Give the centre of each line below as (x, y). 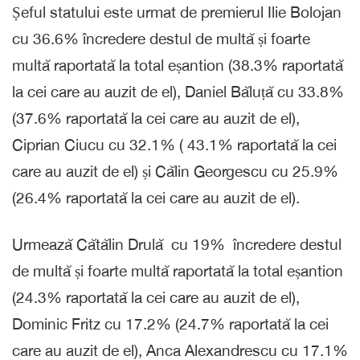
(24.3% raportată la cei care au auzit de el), (156, 297)
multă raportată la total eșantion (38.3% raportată (178, 65)
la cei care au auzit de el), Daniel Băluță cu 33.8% (178, 91)
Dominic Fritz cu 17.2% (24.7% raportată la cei (170, 323)
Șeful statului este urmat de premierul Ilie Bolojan (177, 12)
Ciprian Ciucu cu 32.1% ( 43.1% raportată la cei (174, 144)
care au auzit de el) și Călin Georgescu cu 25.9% (175, 171)
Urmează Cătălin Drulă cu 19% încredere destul (177, 244)
